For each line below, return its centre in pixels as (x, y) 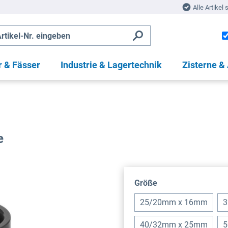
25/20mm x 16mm (174, 202)
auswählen (178, 182)
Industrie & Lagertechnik (111, 65)
